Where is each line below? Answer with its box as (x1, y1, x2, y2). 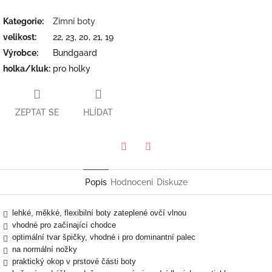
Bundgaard (53, 47, 97, 58)
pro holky (53, 63, 90, 73)
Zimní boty (53, 16, 95, 26)
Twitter (123, 158, 151, 168)
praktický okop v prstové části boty (12, 256, 136, 266)
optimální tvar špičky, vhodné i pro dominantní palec (12, 232, 195, 242)
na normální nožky (12, 244, 77, 254)
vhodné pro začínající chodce (12, 220, 116, 229)
